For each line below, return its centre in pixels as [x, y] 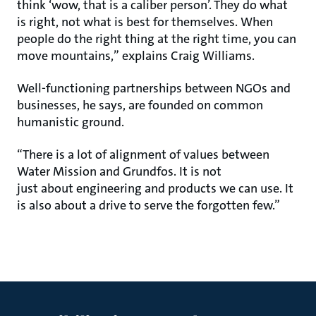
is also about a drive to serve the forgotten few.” [148, 205]
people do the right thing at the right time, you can [157, 39]
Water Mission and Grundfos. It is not [119, 171]
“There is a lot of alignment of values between [143, 154]
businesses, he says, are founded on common [140, 105]
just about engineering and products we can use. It [155, 188]
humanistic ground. [71, 122]
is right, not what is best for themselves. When [145, 22]
